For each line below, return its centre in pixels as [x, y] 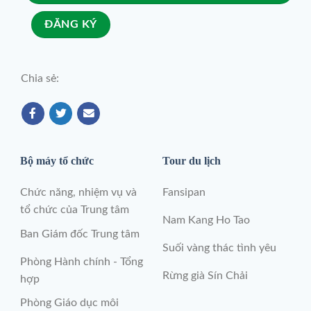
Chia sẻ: [40, 78]
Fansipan [184, 193]
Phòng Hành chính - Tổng [82, 261]
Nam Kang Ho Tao [206, 220]
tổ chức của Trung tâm [75, 210]
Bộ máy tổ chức [57, 161]
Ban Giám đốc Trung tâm [80, 234]
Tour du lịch [191, 161]
